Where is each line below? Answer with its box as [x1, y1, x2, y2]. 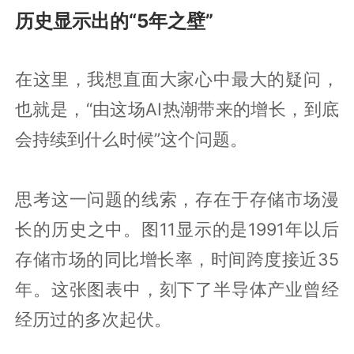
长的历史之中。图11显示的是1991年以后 [15, 218, 339, 239]
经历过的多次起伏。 [15, 308, 172, 330]
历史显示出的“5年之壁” [15, 9, 214, 32]
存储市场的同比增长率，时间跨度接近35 [15, 248, 339, 269]
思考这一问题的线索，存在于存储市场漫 [15, 188, 339, 209]
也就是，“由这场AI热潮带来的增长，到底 [15, 98, 339, 119]
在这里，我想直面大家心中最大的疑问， [15, 68, 339, 89]
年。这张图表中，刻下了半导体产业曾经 [15, 278, 339, 299]
